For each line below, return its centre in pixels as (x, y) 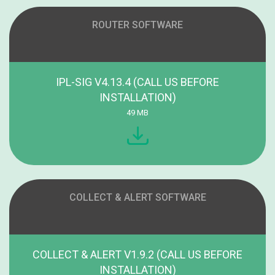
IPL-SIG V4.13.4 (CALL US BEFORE (137, 82)
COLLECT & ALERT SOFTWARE (137, 197)
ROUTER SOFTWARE (137, 25)
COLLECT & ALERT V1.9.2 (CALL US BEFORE (137, 254)
